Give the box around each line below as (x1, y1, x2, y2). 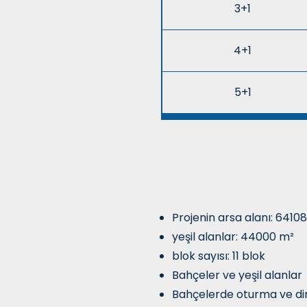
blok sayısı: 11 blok (172, 247, 266, 264)
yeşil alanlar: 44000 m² (172, 228, 295, 245)
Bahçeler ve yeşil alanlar (172, 267, 303, 283)
